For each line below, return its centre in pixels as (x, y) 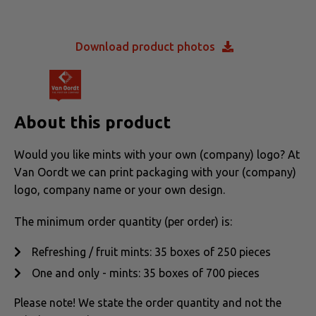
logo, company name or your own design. (120, 189)
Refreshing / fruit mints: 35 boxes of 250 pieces (151, 251)
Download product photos (145, 46)
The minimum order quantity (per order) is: (123, 221)
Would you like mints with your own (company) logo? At (157, 154)
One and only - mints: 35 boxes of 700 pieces (146, 273)
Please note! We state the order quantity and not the (148, 302)
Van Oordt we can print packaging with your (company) (155, 172)
